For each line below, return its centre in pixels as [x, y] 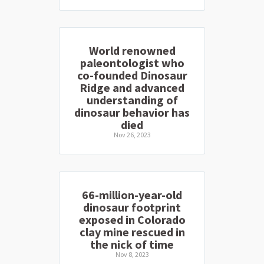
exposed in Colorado [132, 219]
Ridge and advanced [132, 88]
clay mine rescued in [132, 232]
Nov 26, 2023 [132, 135]
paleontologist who [132, 63]
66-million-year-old [132, 194]
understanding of [132, 100]
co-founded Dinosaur [132, 75]
